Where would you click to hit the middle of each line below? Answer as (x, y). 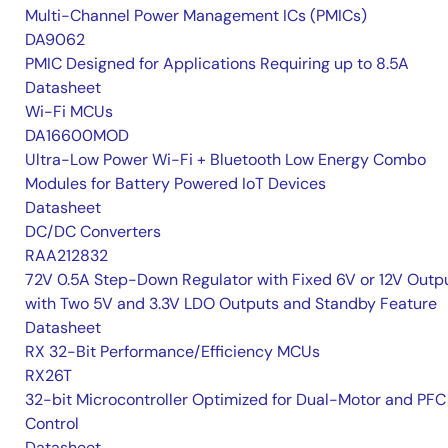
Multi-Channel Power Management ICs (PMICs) (196, 15)
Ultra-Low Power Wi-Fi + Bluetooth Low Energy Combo (225, 159)
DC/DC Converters (93, 231)
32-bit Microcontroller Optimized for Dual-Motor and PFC (235, 399)
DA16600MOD (77, 135)
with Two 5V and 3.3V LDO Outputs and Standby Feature (231, 303)
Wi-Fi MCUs (69, 111)
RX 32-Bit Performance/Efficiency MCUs (172, 351)
